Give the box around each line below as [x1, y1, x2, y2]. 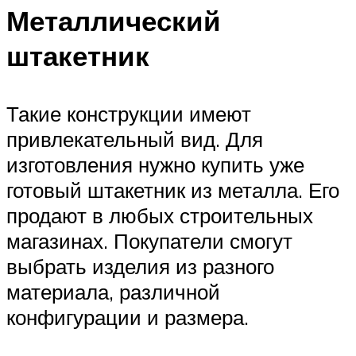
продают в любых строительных [6, 203, 313, 229]
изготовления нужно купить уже [6, 152, 304, 178]
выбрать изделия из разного [6, 253, 274, 280]
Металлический [6, 3, 221, 39]
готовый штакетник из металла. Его [6, 177, 339, 203]
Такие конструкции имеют [6, 101, 251, 127]
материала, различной [6, 279, 220, 305]
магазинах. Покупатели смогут [6, 228, 292, 254]
